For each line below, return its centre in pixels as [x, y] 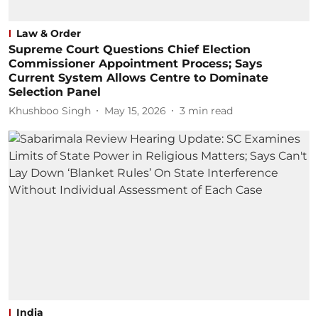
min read [210, 110]
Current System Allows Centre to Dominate [138, 78]
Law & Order [49, 33]
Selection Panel [55, 92]
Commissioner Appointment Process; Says [136, 64]
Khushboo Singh [50, 110]
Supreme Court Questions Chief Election [130, 49]
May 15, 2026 [135, 110]
